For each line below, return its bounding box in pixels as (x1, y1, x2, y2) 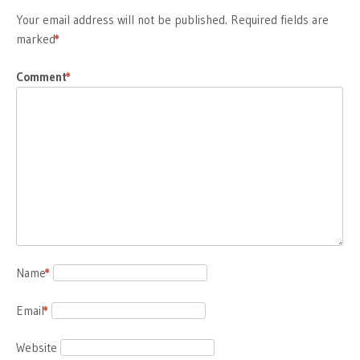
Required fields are (231, 12, 329, 28)
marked (16, 31, 59, 47)
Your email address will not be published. (16, 12, 227, 28)
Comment (16, 68, 70, 84)
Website (16, 340, 57, 356)
